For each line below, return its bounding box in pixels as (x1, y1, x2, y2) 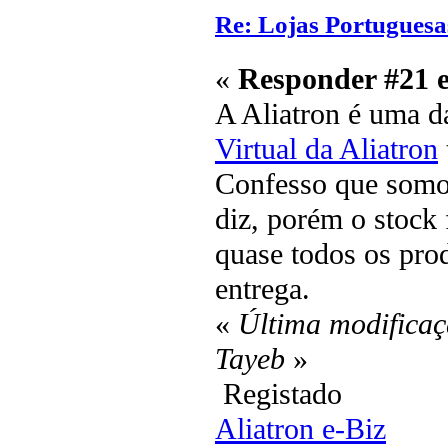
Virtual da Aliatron (215, 131, 438, 166)
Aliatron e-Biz (215, 411, 386, 446)
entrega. (215, 271, 310, 306)
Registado (215, 376, 342, 411)
